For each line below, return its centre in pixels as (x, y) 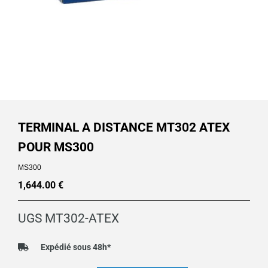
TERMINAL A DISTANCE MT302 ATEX (124, 128)
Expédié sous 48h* (75, 247)
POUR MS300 (56, 147)
